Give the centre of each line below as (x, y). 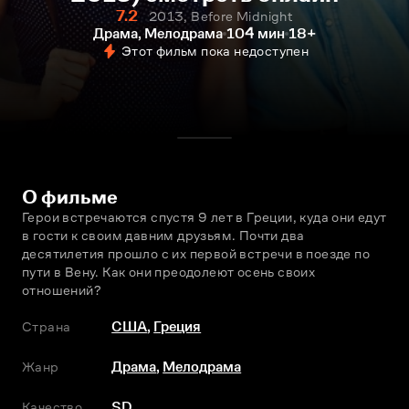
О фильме (70, 197)
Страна (47, 326)
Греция (178, 326)
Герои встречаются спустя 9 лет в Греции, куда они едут (204, 217)
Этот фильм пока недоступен (215, 51)
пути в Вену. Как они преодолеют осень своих (169, 272)
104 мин (256, 33)
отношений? (62, 290)
